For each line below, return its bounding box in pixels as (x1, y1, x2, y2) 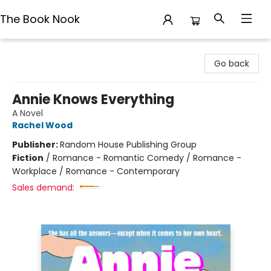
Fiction (12, 152, 44, 164)
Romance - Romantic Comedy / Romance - (53, 152, 241, 164)
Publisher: (12, 139, 60, 151)
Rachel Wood (12, 119, 73, 131)
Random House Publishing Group (60, 139, 197, 151)
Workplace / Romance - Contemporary (12, 165, 180, 177)
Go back (214, 57, 249, 70)
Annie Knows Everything (12, 90, 174, 109)
